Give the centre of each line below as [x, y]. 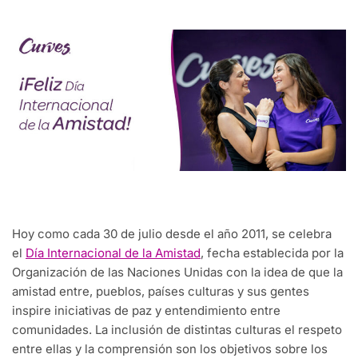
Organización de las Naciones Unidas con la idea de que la [177, 272]
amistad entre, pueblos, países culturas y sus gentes [161, 292]
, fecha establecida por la [272, 253]
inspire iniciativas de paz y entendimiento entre [146, 311]
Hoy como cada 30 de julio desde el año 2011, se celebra [172, 234]
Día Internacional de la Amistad [113, 253]
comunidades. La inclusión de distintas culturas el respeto [177, 330]
